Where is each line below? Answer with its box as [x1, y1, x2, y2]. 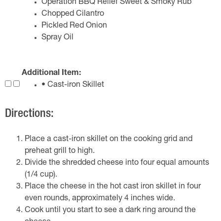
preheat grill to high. [25, 147, 95, 155]
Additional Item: [22, 70, 81, 77]
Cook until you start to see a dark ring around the [25, 207, 196, 215]
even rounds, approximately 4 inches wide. [25, 195, 175, 203]
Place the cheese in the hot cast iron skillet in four [25, 183, 201, 191]
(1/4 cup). [25, 171, 57, 179]
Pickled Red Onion [41, 22, 107, 30]
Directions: [5, 109, 54, 120]
